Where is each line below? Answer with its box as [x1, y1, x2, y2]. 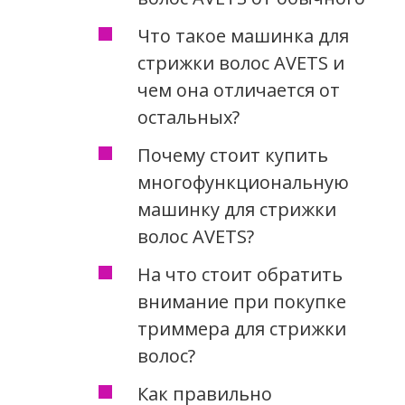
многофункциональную [137, 169, 349, 194]
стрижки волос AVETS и [137, 50, 344, 75]
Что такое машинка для [137, 23, 349, 48]
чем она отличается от [137, 77, 340, 102]
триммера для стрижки [137, 316, 346, 341]
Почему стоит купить [137, 142, 328, 167]
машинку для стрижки [137, 196, 336, 221]
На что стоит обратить [137, 261, 343, 287]
